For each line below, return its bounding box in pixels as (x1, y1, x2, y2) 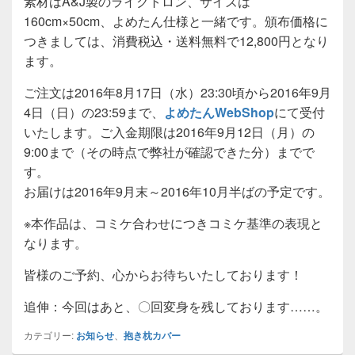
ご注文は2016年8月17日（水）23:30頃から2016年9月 (24, 82, 331, 101)
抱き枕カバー (124, 327, 181, 342)
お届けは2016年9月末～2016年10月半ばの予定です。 (24, 181, 330, 200)
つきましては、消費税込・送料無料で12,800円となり (24, 31, 329, 50)
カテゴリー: (24, 327, 74, 342)
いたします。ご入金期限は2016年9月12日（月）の (24, 122, 315, 141)
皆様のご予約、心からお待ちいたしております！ (24, 265, 303, 284)
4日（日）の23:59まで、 (24, 102, 164, 121)
